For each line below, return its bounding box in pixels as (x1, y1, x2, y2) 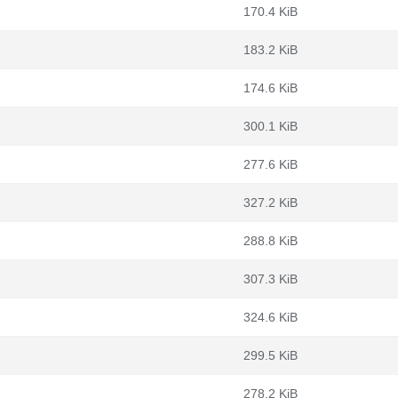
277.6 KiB (243, 157, 298, 171)
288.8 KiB (243, 234, 298, 248)
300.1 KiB (243, 119, 298, 133)
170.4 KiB (243, 4, 298, 19)
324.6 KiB (243, 310, 298, 324)
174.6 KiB (243, 81, 298, 95)
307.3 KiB (243, 272, 298, 286)
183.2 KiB (243, 43, 298, 57)
